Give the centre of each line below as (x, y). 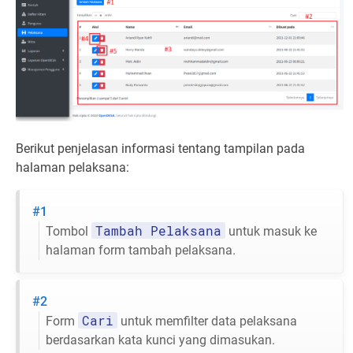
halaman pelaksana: (72, 168)
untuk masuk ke (271, 232)
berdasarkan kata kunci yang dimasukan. (160, 340)
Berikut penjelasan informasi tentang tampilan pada (160, 149)
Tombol (69, 232)
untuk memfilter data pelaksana (207, 321)
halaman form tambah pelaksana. (141, 251)
